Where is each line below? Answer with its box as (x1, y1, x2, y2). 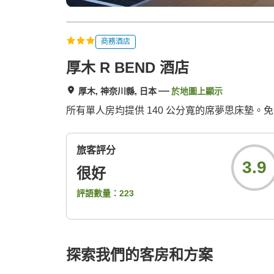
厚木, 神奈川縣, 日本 (78, 86, 157, 97)
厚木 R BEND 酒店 (66, 59, 189, 76)
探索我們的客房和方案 (66, 246, 213, 264)
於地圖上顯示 (171, 86, 223, 97)
